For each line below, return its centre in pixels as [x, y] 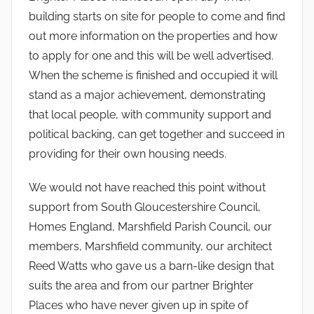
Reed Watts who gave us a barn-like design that [151, 266]
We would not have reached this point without [147, 187]
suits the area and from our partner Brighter [141, 285]
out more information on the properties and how [153, 36]
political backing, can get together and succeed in [157, 134]
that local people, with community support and [150, 114]
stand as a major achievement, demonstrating [147, 95]
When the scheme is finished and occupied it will [153, 75]
